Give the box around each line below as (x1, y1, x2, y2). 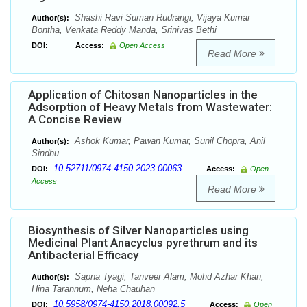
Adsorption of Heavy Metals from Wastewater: (28, 100, 272, 114)
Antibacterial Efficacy (28, 248, 138, 262)
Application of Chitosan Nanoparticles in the (28, 88, 258, 102)
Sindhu (32, 148, 59, 159)
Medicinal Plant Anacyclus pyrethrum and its (28, 236, 258, 250)
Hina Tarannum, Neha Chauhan (32, 284, 155, 295)
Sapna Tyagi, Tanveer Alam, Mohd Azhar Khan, (72, 271, 264, 282)
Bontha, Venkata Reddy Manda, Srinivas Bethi (32, 25, 217, 36)
